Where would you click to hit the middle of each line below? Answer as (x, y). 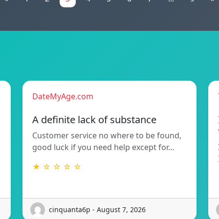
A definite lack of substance (94, 119)
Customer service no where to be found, (107, 135)
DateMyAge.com (63, 96)
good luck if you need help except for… (103, 147)
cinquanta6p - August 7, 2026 (97, 210)
